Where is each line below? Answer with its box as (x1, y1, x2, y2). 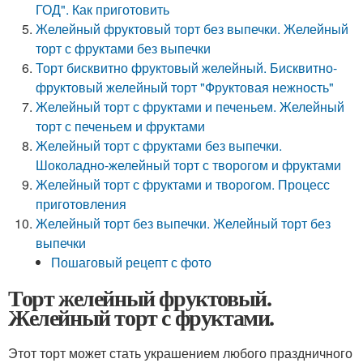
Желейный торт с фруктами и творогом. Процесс (36, 175, 331, 194)
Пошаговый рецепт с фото (51, 253, 212, 271)
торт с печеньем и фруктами (36, 117, 206, 135)
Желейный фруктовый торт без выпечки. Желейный (36, 19, 349, 38)
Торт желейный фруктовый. (8, 281, 271, 314)
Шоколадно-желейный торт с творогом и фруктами (36, 156, 342, 174)
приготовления (36, 194, 127, 213)
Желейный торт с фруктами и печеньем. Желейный (36, 97, 345, 116)
